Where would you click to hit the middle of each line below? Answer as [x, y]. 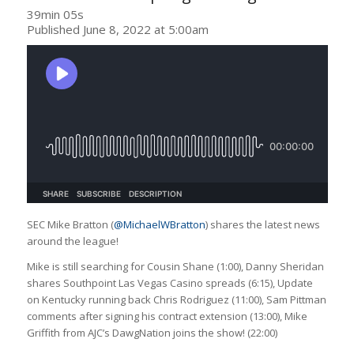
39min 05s [55, 14]
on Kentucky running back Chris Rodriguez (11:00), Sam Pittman [176, 299]
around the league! [72, 241]
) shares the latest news [262, 224]
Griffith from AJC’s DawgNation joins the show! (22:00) [152, 332]
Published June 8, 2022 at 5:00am [117, 29]
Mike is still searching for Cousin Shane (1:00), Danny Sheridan [175, 266]
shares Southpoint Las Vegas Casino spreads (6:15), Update [169, 282]
